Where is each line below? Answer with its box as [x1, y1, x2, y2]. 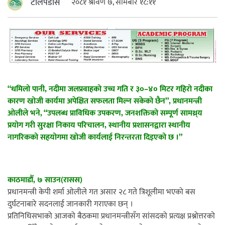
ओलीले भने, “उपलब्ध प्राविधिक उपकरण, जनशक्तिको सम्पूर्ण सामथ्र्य [8, 106, 202, 120]
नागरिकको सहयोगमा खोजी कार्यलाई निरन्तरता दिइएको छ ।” [8, 130, 182, 144]
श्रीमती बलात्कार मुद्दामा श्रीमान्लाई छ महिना [73, 153, 212, 168]
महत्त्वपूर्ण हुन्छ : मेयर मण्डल [73, 7, 159, 23]
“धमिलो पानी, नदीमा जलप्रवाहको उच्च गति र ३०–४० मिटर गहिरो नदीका [8, 82, 212, 96]
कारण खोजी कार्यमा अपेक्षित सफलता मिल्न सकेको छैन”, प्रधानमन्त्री [8, 94, 202, 108]
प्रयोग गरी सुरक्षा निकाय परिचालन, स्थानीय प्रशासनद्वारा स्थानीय [8, 118, 190, 132]
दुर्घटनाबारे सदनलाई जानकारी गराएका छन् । [8, 197, 133, 211]
